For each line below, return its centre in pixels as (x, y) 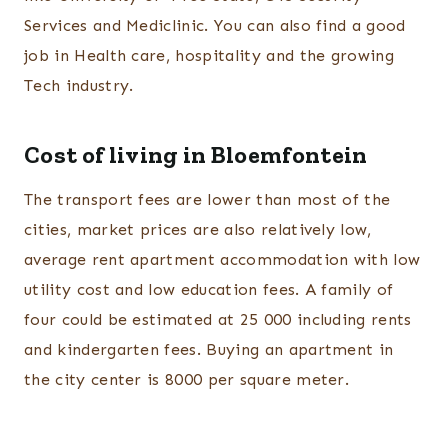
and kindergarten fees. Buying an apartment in (209, 350)
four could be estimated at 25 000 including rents (218, 320)
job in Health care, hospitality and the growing (209, 56)
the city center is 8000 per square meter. (187, 380)
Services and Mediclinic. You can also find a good (215, 26)
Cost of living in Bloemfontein (196, 155)
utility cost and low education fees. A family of (209, 290)
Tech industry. (79, 86)
